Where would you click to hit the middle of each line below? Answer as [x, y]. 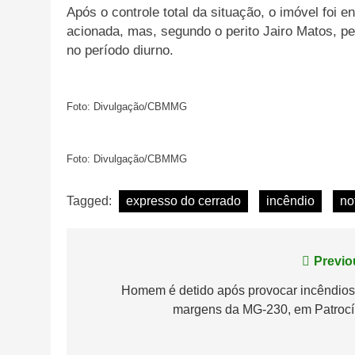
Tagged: [91, 200]
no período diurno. [120, 50]
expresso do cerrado [183, 200]
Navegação [131, 265]
